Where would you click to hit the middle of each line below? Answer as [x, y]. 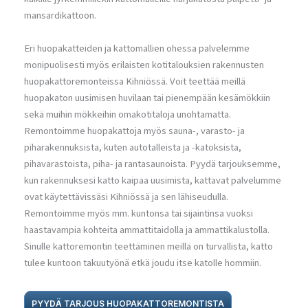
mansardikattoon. [60, 16]
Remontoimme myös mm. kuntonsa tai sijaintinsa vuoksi [139, 213]
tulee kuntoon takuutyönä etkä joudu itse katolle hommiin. [143, 263]
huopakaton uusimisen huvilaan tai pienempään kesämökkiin [147, 98]
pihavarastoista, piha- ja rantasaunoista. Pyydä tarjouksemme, [152, 164]
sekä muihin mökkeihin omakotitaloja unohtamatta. [128, 114]
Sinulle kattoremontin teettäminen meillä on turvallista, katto [148, 246]
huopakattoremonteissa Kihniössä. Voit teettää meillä [135, 81]
